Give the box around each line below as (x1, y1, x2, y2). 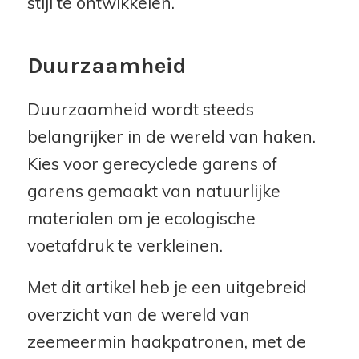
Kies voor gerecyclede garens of (26, 152, 277, 174)
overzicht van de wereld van (26, 303, 250, 325)
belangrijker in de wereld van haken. (26, 125, 316, 147)
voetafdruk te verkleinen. (26, 234, 223, 256)
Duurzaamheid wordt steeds (26, 98, 254, 119)
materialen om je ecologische (26, 207, 256, 228)
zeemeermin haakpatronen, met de (26, 330, 306, 352)
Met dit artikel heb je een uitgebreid (26, 276, 307, 297)
